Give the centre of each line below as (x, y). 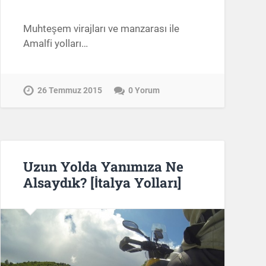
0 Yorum (144, 90)
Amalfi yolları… (55, 43)
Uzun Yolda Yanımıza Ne (103, 166)
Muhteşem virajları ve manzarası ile (101, 28)
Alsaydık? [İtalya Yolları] (102, 182)
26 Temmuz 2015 (69, 90)
